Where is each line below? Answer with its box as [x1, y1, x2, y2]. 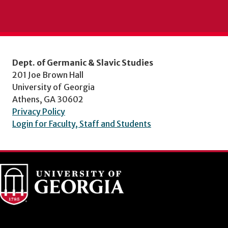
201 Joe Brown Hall [12, 69, 83, 80]
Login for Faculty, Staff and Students [12, 118, 151, 129]
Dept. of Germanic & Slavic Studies [12, 57, 153, 68]
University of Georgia [12, 81, 95, 92]
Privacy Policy [12, 106, 65, 117]
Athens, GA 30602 [12, 94, 83, 104]
